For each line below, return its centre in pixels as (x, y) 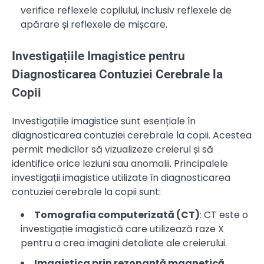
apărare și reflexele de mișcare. (94, 25)
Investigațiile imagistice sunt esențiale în (104, 121)
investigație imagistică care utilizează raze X (122, 229)
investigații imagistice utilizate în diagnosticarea (121, 177)
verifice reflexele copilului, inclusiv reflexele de (126, 11)
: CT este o (224, 214)
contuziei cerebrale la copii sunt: (86, 192)
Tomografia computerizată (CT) (117, 214)
